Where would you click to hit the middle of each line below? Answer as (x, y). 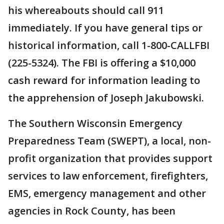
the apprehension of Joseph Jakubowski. (106, 98)
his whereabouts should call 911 (86, 10)
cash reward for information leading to (104, 80)
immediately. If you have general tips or (105, 28)
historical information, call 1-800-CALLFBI (109, 45)
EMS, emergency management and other (107, 193)
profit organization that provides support (110, 158)
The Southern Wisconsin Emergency (95, 123)
